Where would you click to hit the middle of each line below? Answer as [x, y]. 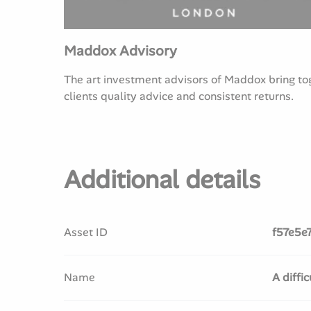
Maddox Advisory [120, 51]
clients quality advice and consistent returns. [179, 96]
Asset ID [86, 232]
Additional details [162, 179]
